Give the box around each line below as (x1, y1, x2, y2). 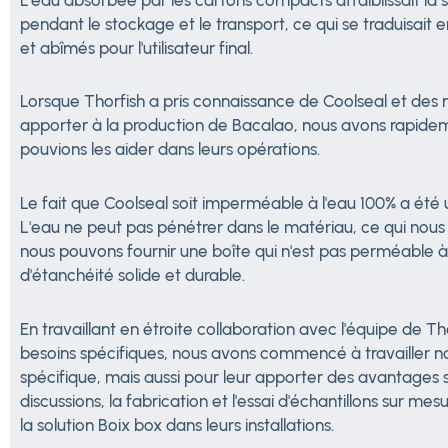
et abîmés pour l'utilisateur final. (20, 37, 253, 58)
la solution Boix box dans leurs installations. (20, 414, 334, 435)
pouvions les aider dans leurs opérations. (20, 139, 320, 160)
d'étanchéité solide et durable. (20, 265, 245, 285)
